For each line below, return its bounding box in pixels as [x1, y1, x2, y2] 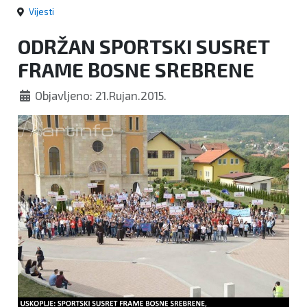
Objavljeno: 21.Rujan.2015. [35, 88, 167, 102]
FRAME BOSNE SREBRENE [18, 57, 254, 82]
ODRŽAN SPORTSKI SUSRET [18, 34, 269, 58]
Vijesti [29, 5, 54, 17]
